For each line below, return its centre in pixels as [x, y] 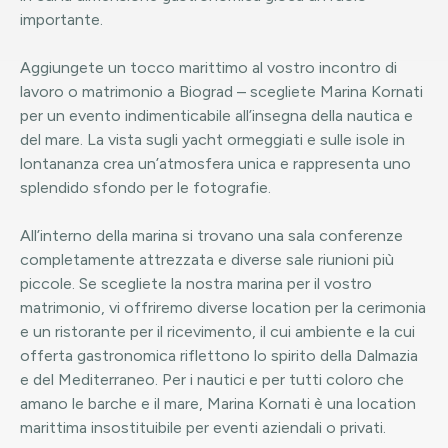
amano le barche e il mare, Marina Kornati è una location [218, 403]
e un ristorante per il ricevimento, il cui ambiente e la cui [217, 331]
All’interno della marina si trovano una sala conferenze [211, 235]
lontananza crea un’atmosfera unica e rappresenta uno [215, 163]
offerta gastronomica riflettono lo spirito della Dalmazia [219, 355]
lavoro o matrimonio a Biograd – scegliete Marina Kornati [221, 91]
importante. [61, 19]
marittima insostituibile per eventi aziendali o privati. [203, 427]
